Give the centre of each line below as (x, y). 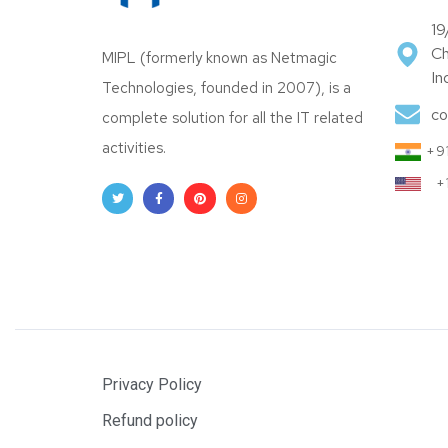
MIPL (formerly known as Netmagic (219, 58)
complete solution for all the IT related (232, 118)
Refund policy (150, 421)
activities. (136, 148)
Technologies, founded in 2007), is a (226, 88)
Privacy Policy (152, 385)
